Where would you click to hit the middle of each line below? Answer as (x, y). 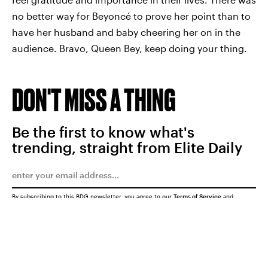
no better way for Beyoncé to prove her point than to (131, 16)
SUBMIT (223, 250)
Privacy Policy (33, 203)
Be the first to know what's (103, 132)
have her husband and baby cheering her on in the (126, 32)
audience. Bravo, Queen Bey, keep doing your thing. (130, 48)
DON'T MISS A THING (94, 100)
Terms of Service (197, 196)
